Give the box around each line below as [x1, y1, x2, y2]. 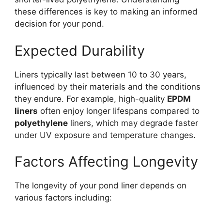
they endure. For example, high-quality [15, 93, 167, 104]
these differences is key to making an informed [15, 7, 198, 17]
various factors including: [15, 193, 112, 203]
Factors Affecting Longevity [15, 153, 198, 170]
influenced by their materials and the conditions [15, 81, 201, 92]
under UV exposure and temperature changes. [15, 130, 196, 140]
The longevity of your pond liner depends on [15, 181, 186, 191]
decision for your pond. [15, 19, 104, 29]
